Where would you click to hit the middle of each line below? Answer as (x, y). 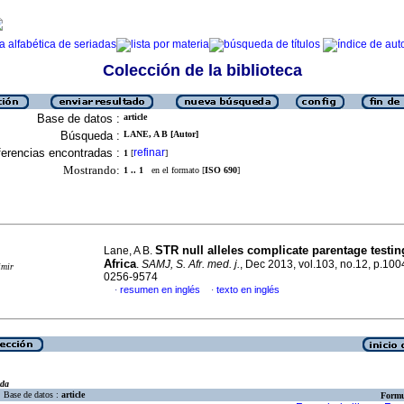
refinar (149, 152)
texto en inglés (248, 289)
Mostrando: (92, 170)
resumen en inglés (160, 289)
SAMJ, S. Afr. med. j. (191, 264)
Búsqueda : (90, 136)
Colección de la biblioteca (202, 70)
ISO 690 (221, 170)
